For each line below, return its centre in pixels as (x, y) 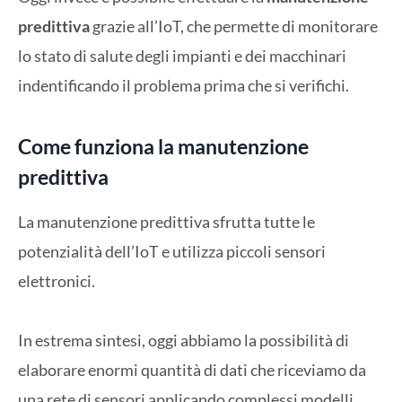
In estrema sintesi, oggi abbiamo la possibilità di (184, 341)
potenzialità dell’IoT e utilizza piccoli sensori (172, 252)
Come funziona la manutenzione (163, 146)
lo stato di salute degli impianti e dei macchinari (182, 56)
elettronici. (57, 281)
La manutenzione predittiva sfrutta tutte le (166, 222)
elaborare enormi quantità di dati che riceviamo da (192, 370)
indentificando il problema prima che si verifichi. (184, 86)
